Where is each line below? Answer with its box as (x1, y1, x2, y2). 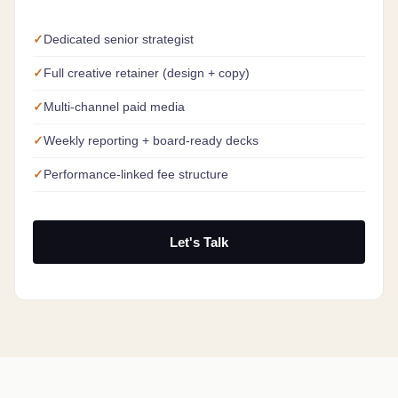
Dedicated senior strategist (44, 32, 194, 46)
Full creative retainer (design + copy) (44, 66, 250, 80)
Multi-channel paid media (44, 99, 185, 114)
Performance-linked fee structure (44, 167, 228, 181)
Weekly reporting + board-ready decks (44, 133, 259, 147)
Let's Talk (170, 235, 228, 250)
